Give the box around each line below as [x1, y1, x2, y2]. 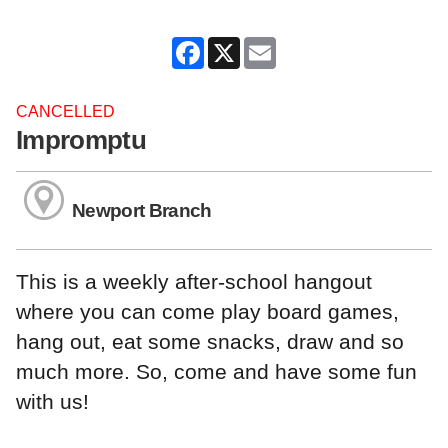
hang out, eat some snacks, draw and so [16, 329, 404, 353]
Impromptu [16, 125, 146, 156]
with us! [16, 389, 89, 413]
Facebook [204, 36, 275, 54]
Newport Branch [72, 199, 212, 221]
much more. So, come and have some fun [16, 359, 417, 383]
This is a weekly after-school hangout [16, 269, 372, 293]
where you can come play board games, [16, 299, 399, 323]
